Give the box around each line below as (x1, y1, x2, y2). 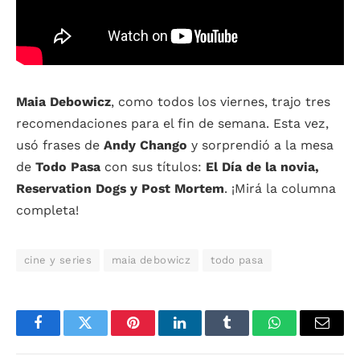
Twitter (84, 327, 126, 342)
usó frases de (16, 137, 104, 153)
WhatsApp (273, 327, 336, 342)
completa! (16, 202, 79, 219)
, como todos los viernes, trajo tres (111, 94, 330, 110)
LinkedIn (178, 327, 232, 342)
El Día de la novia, (206, 159, 319, 175)
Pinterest (131, 327, 182, 342)
